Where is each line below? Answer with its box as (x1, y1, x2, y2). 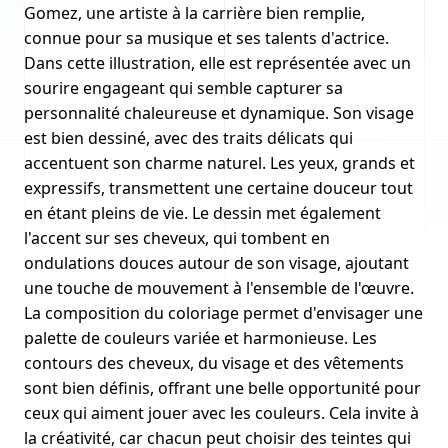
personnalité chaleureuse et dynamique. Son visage (24, 102, 414, 124)
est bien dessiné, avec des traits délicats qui (24, 127, 353, 149)
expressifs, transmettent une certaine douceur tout (24, 177, 413, 199)
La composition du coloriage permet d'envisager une (24, 302, 423, 324)
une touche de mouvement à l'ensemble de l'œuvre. (24, 277, 414, 299)
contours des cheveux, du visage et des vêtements (24, 352, 404, 374)
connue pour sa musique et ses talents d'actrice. (24, 27, 389, 49)
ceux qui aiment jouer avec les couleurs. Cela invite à (24, 402, 419, 424)
